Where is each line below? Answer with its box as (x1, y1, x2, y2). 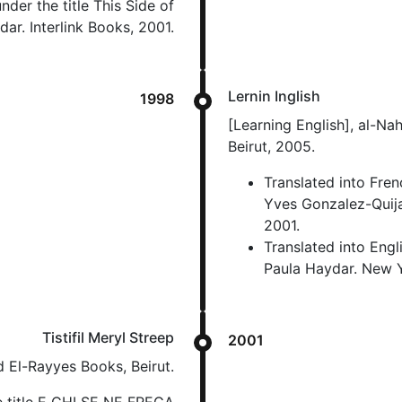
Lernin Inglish (228, 87, 320, 105)
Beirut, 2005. (228, 137, 315, 155)
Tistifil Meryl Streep (42, 328, 174, 346)
